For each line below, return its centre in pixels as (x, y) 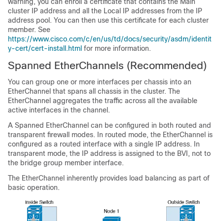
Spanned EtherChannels (66, 65)
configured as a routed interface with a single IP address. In (104, 144)
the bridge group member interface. (66, 163)
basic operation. (34, 187)
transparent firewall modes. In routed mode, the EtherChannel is (110, 134)
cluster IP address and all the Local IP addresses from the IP (105, 11)
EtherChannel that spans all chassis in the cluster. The (94, 91)
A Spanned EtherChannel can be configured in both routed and (110, 125)
